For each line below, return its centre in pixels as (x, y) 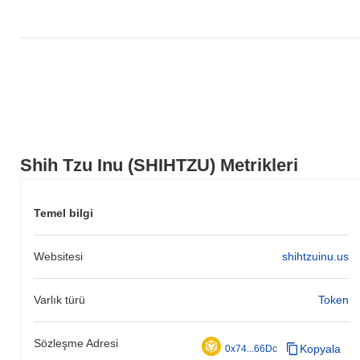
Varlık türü (59, 299)
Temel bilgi (63, 213)
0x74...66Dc (251, 348)
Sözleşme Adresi (76, 343)
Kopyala (320, 348)
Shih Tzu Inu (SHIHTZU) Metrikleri (159, 165)
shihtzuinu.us (315, 256)
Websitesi (58, 256)
